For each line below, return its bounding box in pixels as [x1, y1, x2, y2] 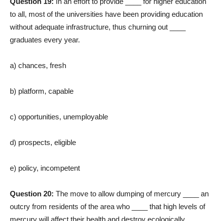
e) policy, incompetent [10, 164, 80, 173]
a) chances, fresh [10, 61, 66, 70]
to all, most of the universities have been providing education [10, 10, 203, 19]
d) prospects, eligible [10, 138, 76, 147]
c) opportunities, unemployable [10, 112, 108, 121]
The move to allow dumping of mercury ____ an [56, 189, 209, 198]
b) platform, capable [10, 87, 74, 96]
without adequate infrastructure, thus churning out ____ [10, 23, 185, 32]
